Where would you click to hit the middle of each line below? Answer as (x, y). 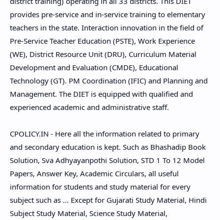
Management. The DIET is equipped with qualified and (101, 94)
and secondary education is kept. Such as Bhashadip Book (108, 147)
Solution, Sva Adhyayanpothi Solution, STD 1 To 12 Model (107, 160)
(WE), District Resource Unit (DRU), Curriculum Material (103, 54)
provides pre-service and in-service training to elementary (108, 14)
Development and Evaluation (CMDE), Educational (94, 67)
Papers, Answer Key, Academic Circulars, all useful (94, 173)
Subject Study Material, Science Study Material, (89, 213)
